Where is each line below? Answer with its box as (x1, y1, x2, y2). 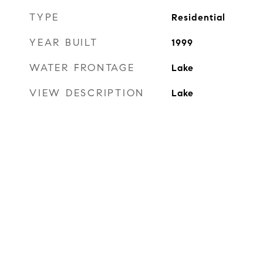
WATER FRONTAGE (29, 62, 135, 74)
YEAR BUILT (29, 36, 98, 49)
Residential (171, 12, 225, 23)
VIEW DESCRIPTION (29, 87, 144, 99)
